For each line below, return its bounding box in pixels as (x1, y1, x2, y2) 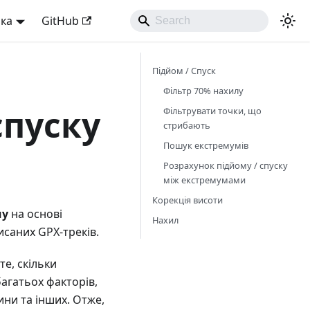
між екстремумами (163, 174, 246, 186)
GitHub (41, 13, 79, 28)
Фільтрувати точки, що (163, 104, 262, 117)
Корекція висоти (152, 194, 223, 206)
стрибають (163, 119, 210, 131)
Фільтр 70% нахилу (163, 84, 244, 97)
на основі (8, 206, 62, 222)
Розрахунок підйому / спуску (163, 159, 288, 172)
